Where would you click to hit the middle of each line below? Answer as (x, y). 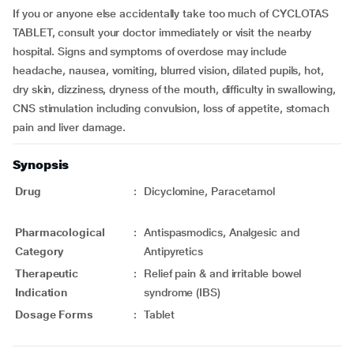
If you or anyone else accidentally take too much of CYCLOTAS (171, 13)
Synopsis (41, 165)
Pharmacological (60, 232)
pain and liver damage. (70, 127)
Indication (41, 292)
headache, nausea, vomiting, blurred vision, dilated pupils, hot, (168, 70)
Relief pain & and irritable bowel (223, 273)
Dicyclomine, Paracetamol (210, 191)
